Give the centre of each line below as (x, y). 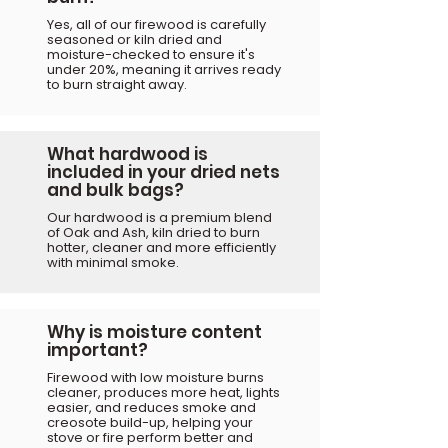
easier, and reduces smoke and (151, 407)
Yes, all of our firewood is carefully (156, 24)
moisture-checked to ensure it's (151, 54)
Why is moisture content (154, 331)
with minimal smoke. (113, 262)
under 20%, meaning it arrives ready (164, 69)
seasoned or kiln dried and (134, 39)
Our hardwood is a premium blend (159, 217)
